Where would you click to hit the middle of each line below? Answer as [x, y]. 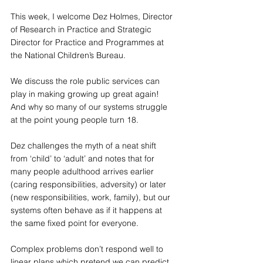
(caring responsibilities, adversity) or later [90, 184]
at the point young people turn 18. [75, 120]
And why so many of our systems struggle [90, 107]
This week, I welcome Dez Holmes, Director [93, 16]
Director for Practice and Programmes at [88, 42]
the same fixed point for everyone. [75, 223]
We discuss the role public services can [86, 81]
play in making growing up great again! [86, 94]
